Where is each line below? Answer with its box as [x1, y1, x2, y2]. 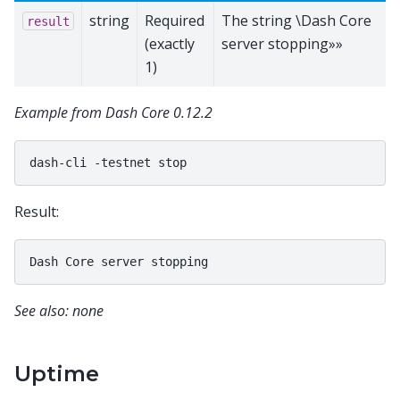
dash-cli [29, 154, 87, 170]
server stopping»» [221, 33, 343, 54]
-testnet [94, 154, 151, 170]
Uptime [14, 361, 99, 387]
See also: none [14, 301, 104, 321]
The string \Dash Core [221, 10, 371, 30]
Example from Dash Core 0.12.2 [14, 102, 212, 122]
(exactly [145, 33, 195, 54]
